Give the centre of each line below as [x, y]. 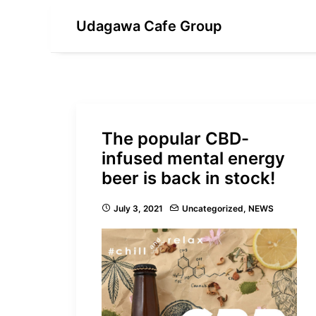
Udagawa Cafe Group [149, 26]
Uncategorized [213, 208]
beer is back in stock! [188, 178]
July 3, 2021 [138, 208]
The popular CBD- [175, 139]
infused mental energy [193, 158]
